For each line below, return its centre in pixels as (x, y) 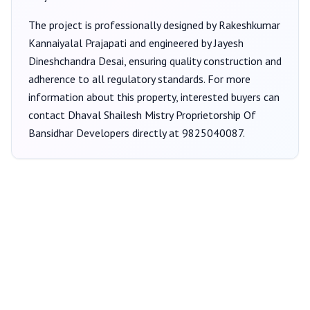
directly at (156, 133)
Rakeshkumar (249, 25)
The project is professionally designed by (124, 25)
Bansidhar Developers (79, 133)
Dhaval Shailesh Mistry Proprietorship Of (162, 115)
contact (48, 115)
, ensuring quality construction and (203, 61)
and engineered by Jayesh (185, 43)
